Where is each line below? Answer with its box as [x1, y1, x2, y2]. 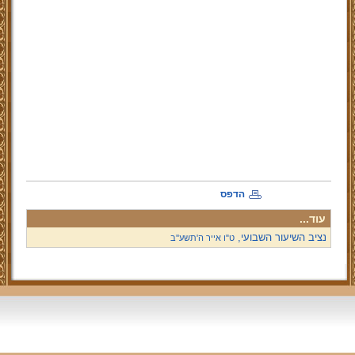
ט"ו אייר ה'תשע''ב [170, 233, 235, 242]
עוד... [299, 212, 326, 225]
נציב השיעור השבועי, [234, 231, 326, 243]
